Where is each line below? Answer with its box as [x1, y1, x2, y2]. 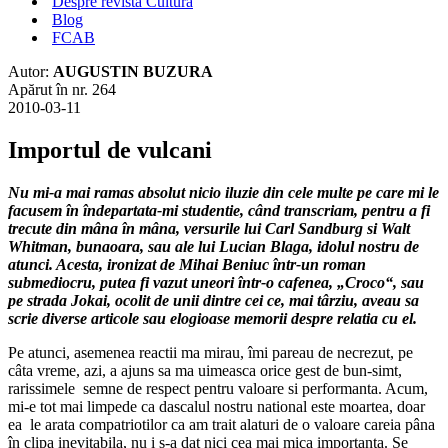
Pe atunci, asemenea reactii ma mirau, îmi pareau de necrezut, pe [8, 343, 413, 361]
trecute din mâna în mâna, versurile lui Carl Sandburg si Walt [8, 219, 410, 237]
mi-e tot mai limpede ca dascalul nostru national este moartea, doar [8, 397, 425, 415]
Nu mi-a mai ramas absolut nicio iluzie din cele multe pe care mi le [8, 183, 439, 201]
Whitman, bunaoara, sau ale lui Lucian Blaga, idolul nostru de [8, 237, 419, 255]
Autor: [8, 63, 53, 80]
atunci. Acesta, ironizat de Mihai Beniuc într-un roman [8, 255, 366, 273]
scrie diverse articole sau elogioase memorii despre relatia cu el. [8, 309, 417, 327]
